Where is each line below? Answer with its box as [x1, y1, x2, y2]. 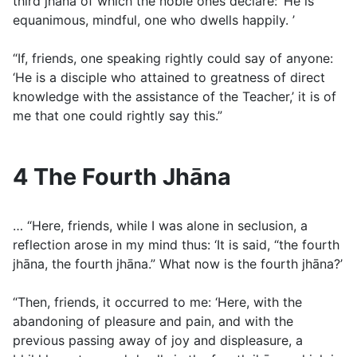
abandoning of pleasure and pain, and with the [13, 313, 293, 330]
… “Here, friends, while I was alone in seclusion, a [13, 218, 308, 234]
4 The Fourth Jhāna [13, 163, 231, 191]
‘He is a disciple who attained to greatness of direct [13, 69, 325, 86]
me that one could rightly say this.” [13, 108, 222, 124]
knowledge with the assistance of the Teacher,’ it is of [13, 88, 336, 105]
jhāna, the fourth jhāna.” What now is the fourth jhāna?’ [13, 256, 343, 273]
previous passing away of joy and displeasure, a [13, 332, 303, 349]
